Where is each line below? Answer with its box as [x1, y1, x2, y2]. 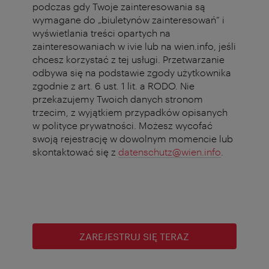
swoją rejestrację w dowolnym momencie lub [32, 132, 233, 144]
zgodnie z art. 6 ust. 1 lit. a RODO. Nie [32, 79, 195, 91]
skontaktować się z [32, 145, 118, 157]
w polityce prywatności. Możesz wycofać [32, 119, 213, 131]
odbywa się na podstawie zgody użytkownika [32, 66, 231, 78]
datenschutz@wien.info [118, 145, 221, 157]
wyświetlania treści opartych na [32, 26, 171, 38]
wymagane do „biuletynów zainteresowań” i [32, 13, 225, 25]
